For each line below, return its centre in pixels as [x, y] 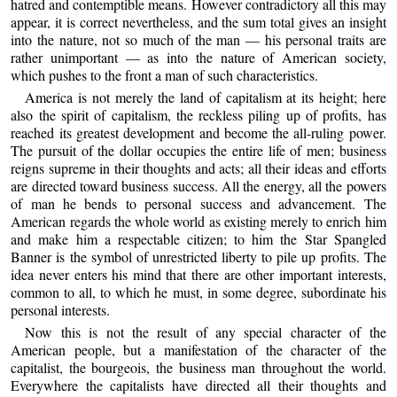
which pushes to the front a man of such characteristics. [165, 74]
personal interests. [61, 310]
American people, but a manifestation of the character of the [198, 350]
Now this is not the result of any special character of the [206, 332]
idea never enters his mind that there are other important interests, [198, 275]
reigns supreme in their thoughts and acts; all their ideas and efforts [198, 168]
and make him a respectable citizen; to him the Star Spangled [198, 239]
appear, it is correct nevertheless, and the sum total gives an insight [198, 21]
